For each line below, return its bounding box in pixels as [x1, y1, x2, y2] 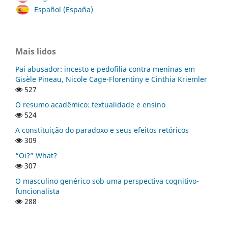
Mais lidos [15, 45, 56, 57]
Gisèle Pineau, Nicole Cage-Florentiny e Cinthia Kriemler [15, 74, 207, 84]
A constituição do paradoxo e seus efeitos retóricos [15, 125, 189, 135]
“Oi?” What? [15, 150, 57, 160]
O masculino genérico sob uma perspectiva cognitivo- [15, 176, 199, 186]
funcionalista [15, 186, 60, 196]
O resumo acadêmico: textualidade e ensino [15, 99, 165, 109]
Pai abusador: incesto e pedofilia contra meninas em [15, 64, 195, 74]
